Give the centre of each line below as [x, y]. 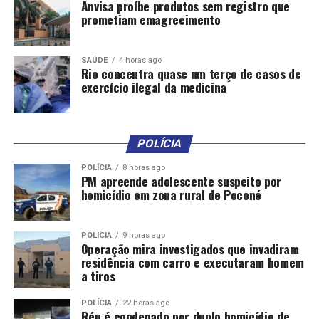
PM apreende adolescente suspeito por [181, 181]
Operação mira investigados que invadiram [190, 249]
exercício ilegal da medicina [153, 87]
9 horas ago [143, 236]
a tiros [98, 276]
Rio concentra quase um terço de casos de [191, 74]
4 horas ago [140, 61]
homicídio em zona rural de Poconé [171, 195]
